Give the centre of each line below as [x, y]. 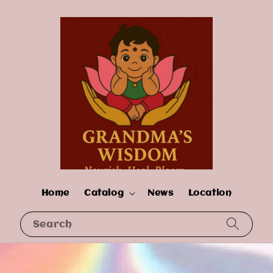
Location [210, 193]
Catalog [104, 193]
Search [52, 225]
